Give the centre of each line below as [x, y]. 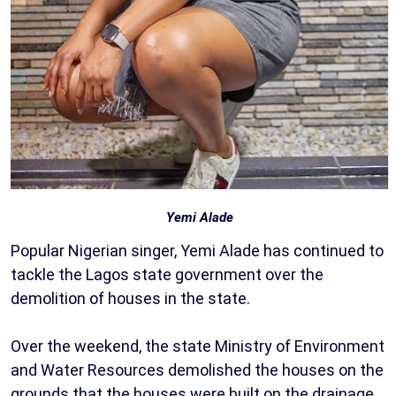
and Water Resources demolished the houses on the [197, 370]
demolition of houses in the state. [130, 299]
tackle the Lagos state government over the [167, 275]
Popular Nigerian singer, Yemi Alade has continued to [197, 251]
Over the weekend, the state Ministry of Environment [198, 346]
